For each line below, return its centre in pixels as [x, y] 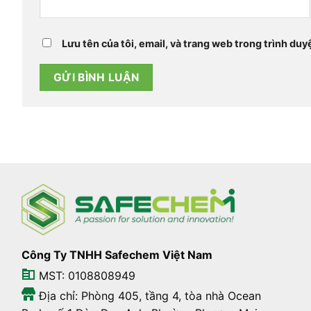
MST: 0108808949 [85, 275]
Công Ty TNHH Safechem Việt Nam [117, 254]
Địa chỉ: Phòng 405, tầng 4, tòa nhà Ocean [148, 296]
